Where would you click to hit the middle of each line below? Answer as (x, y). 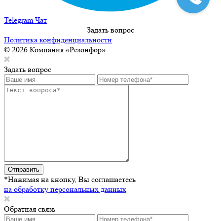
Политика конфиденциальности (58, 40)
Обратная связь (30, 209)
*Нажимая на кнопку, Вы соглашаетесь (70, 180)
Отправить (24, 170)
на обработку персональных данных (65, 189)
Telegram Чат (25, 20)
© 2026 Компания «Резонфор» (55, 50)
